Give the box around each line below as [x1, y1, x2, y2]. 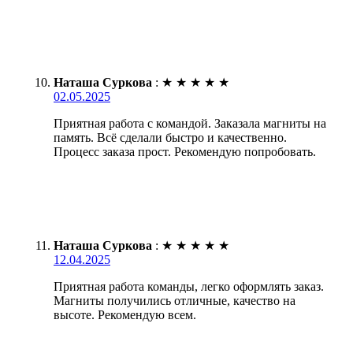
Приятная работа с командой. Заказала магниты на [54, 116, 326, 130]
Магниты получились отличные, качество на [54, 293, 295, 307]
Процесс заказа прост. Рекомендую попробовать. [54, 144, 316, 158]
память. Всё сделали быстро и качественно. [54, 130, 287, 144]
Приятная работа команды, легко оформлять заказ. [54, 279, 324, 293]
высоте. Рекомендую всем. [54, 307, 196, 321]
